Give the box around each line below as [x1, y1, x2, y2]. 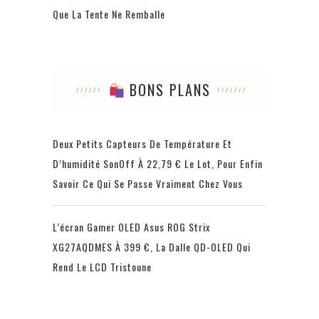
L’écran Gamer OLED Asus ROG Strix [53, 219, 210, 235]
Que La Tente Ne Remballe [53, 6, 165, 22]
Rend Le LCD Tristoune [53, 259, 152, 275]
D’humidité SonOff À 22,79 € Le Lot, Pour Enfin [53, 156, 263, 172]
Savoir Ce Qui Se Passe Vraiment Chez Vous [53, 176, 243, 192]
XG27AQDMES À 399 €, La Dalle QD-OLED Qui [53, 239, 251, 255]
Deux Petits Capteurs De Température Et [53, 136, 232, 152]
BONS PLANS [124, 79, 211, 101]
